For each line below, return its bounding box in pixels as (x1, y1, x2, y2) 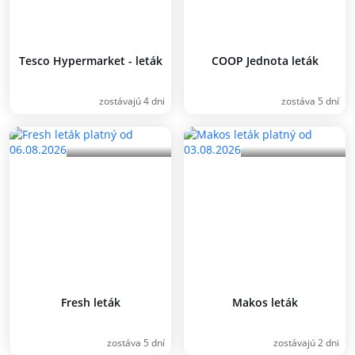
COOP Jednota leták (211, 53, 319, 68)
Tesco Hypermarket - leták (18, 53, 162, 68)
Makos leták (231, 295, 298, 310)
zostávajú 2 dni (273, 336, 339, 349)
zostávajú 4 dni (99, 94, 165, 108)
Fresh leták (60, 295, 120, 310)
